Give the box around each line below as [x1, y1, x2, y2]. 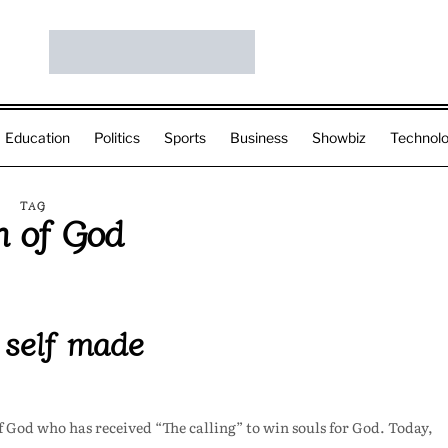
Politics [94, 129, 140, 146]
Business [230, 129, 288, 146]
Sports [164, 129, 206, 146]
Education [5, 129, 70, 146]
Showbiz [312, 129, 366, 146]
